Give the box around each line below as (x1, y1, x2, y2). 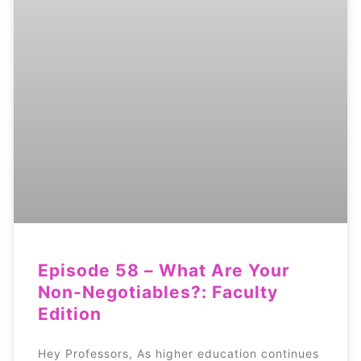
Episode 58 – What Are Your (37, 260, 290, 281)
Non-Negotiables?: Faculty (37, 282, 278, 303)
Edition (37, 304, 102, 325)
